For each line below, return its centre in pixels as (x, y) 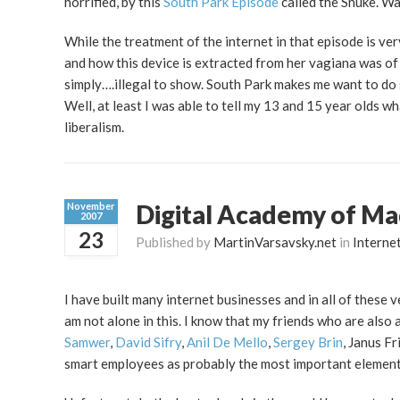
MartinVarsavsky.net (275, 242)
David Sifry (148, 342)
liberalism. (94, 127)
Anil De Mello (227, 342)
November (91, 206)
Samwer (87, 342)
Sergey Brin (308, 342)
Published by (175, 242)
